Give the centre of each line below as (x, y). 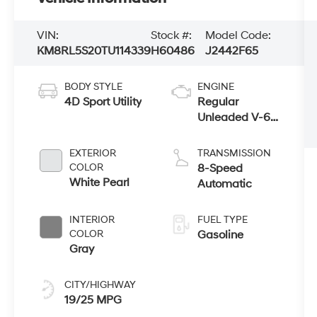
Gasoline (220, 235)
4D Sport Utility (103, 102)
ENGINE (215, 86)
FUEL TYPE (222, 219)
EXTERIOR (93, 153)
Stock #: (172, 35)
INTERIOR (92, 219)
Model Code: (238, 35)
